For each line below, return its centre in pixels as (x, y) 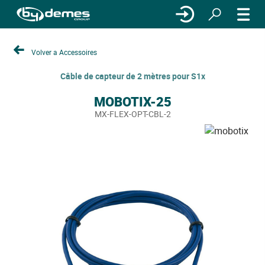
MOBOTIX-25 (132, 101)
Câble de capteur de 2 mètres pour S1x (132, 76)
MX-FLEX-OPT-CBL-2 (132, 114)
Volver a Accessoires (64, 52)
